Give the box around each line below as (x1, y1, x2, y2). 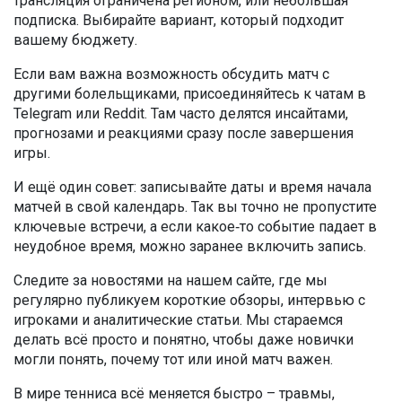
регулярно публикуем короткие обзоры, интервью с (13, 292, 365, 309)
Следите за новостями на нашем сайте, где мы (13, 272, 328, 289)
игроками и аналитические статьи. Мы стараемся (13, 311, 343, 328)
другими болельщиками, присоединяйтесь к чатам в (13, 85, 366, 102)
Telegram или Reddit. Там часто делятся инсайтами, (13, 105, 348, 122)
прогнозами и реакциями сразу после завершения (13, 125, 354, 142)
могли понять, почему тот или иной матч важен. (13, 351, 333, 368)
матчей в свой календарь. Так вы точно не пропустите (13, 198, 377, 215)
